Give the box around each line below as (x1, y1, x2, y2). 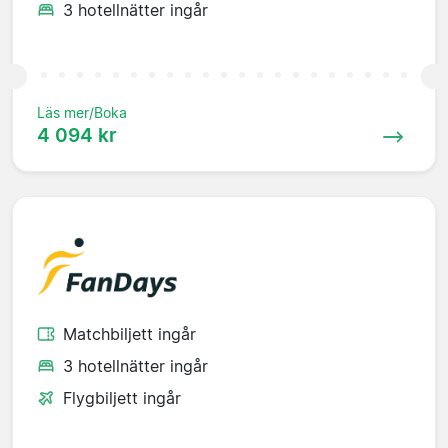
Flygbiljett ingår (63, 387, 181, 408)
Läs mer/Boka (37, 104, 127, 122)
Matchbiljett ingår (63, 323, 196, 344)
